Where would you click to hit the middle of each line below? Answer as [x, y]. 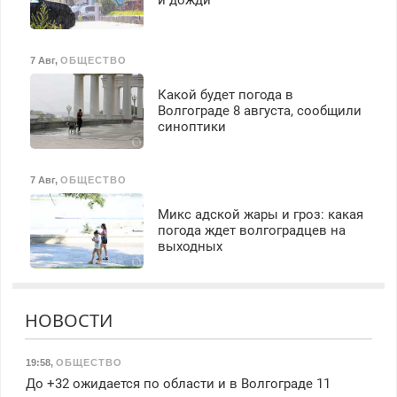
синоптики [191, 127]
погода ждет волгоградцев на [251, 231]
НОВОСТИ [68, 320]
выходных [190, 247]
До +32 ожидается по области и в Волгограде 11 [178, 384]
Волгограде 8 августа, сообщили [259, 111]
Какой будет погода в [225, 95]
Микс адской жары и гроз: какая [260, 215]
